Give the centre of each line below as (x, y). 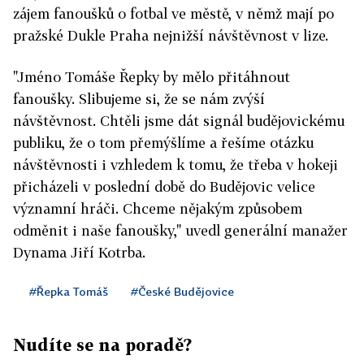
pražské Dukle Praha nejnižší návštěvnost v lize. (171, 35)
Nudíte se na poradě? (102, 344)
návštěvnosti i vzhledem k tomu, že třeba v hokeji (175, 165)
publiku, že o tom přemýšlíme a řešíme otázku (163, 143)
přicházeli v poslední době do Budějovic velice (164, 186)
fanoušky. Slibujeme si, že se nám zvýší (139, 99)
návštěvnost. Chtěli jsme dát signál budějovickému (179, 121)
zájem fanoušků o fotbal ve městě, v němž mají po (173, 13)
